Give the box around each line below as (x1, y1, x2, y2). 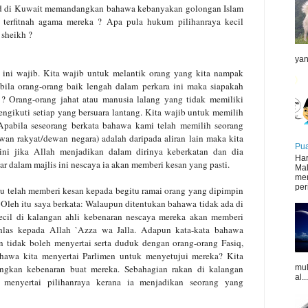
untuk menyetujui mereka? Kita (120, 249, 244, 262)
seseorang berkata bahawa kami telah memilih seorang (31, 118, 244, 131)
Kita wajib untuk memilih (144, 105, 243, 118)
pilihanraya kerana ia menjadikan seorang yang (47, 275, 244, 288)
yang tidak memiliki (164, 92, 244, 105)
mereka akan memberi (159, 210, 244, 223)
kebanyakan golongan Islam (137, 1, 244, 14)
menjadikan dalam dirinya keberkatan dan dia (59, 144, 244, 157)
